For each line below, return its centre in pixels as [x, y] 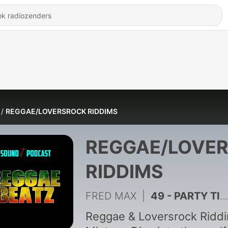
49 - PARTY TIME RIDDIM [185, 196]
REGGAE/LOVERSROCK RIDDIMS [62, 111]
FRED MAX [111, 196]
